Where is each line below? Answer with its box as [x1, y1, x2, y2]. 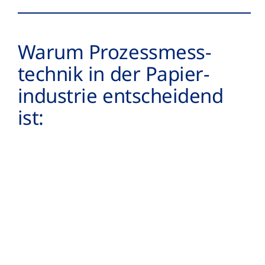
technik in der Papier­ [17, 60, 210, 87]
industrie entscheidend [17, 82, 224, 109]
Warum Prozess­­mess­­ [17, 38, 212, 65]
